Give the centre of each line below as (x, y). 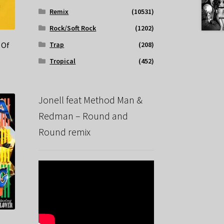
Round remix (64, 132)
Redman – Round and (83, 116)
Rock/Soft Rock (73, 28)
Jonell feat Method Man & (90, 100)
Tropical (63, 61)
